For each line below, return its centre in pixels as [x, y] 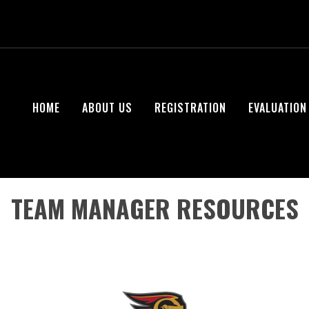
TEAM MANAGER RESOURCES [154, 208]
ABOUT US [107, 108]
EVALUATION [278, 108]
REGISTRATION [190, 108]
